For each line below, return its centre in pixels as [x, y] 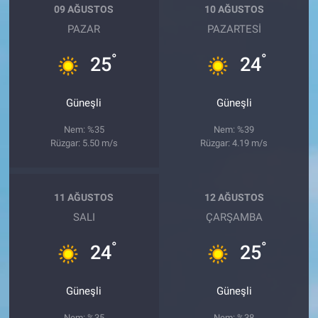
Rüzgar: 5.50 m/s [84, 143]
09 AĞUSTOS [84, 10]
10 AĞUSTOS [234, 10]
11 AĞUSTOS [84, 198]
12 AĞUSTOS [234, 198]
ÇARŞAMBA [234, 217]
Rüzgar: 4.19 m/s [234, 143]
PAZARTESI [234, 29]
